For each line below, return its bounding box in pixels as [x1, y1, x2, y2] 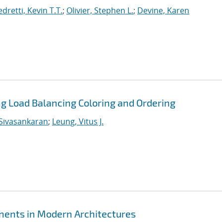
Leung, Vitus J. [52, 116, 104, 127]
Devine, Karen [137, 5, 189, 16]
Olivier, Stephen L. [66, 5, 133, 16]
